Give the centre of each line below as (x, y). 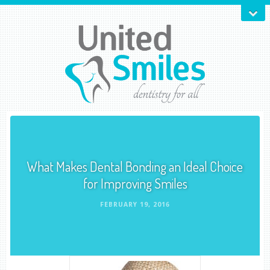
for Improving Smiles (135, 184)
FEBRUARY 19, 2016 (135, 205)
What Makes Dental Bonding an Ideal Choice (135, 167)
